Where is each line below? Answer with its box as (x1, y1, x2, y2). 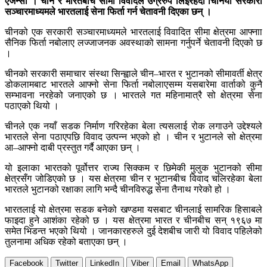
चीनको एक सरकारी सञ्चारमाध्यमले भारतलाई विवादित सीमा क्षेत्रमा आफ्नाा (5, 27, 262, 38)
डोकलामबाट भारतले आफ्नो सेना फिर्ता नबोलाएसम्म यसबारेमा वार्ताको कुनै (5, 79, 262, 90)
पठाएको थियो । (5, 101, 59, 111)
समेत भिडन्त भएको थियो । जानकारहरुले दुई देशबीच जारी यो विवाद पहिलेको (5, 226, 262, 237)
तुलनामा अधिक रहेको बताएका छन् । (5, 237, 128, 247)
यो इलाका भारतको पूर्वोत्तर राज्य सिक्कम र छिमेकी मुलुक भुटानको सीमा (5, 163, 262, 173)
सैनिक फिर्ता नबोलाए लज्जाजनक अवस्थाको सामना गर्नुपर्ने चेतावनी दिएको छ (5, 38, 262, 48)
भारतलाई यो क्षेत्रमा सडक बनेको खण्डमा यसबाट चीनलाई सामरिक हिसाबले (5, 204, 262, 215)
